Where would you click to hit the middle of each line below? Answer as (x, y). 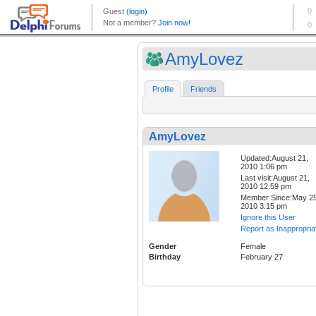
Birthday (165, 257)
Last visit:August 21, (275, 178)
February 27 (262, 257)
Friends (203, 89)
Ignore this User (268, 218)
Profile (163, 89)
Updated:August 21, (274, 158)
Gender (163, 247)
